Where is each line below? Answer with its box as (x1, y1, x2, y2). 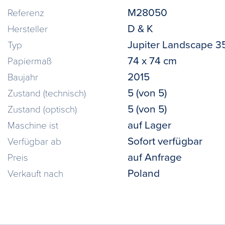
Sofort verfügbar (127, 133, 202, 148)
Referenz (8, 6, 44, 19)
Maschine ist (8, 118, 58, 131)
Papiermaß (8, 54, 52, 67)
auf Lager (127, 117, 171, 132)
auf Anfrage (127, 149, 182, 164)
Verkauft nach (8, 166, 63, 179)
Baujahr (8, 70, 38, 83)
